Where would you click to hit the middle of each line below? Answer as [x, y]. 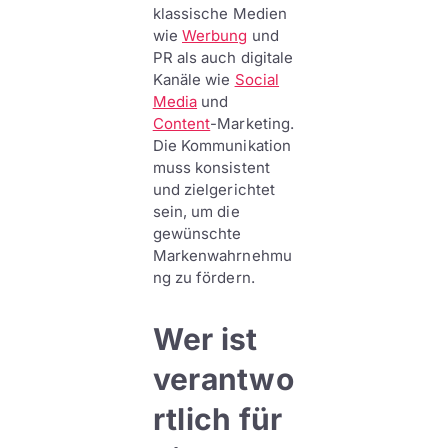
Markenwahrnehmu [222, 255]
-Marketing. [252, 123]
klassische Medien [220, 13]
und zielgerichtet [214, 189]
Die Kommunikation [222, 145]
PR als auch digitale [223, 57]
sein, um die [196, 211]
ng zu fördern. [203, 277]
